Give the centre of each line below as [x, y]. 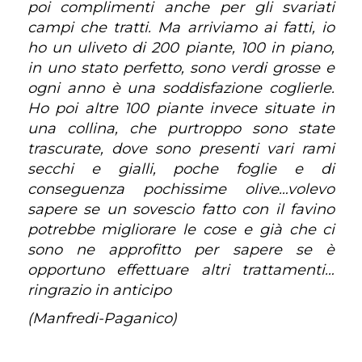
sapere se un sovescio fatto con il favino [181, 209]
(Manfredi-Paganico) [102, 318]
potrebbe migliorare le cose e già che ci [181, 229]
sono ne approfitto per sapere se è [181, 250]
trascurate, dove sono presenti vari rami [181, 149]
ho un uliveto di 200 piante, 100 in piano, [181, 48]
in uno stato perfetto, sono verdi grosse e [181, 68]
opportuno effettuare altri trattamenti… [181, 270]
